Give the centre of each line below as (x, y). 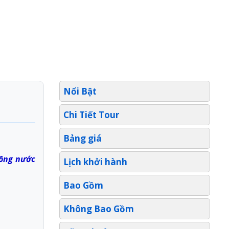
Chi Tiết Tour (91, 115)
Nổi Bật (80, 91)
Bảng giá (83, 139)
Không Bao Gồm (99, 209)
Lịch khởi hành (95, 162)
